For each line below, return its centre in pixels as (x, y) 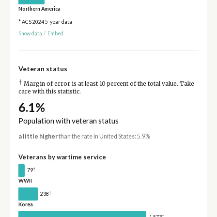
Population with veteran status (68, 120)
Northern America (39, 8)
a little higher (38, 136)
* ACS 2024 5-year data (45, 22)
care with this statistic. (49, 92)
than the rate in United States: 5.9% (104, 136)
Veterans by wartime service (62, 157)
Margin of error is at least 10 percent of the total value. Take (108, 84)
